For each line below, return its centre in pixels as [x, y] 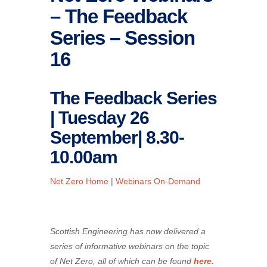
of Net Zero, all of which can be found [122, 261]
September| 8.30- [117, 138]
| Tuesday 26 [100, 118]
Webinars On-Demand [158, 181]
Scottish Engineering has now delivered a [128, 231]
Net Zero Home [79, 181]
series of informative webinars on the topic [130, 246]
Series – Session [122, 38]
